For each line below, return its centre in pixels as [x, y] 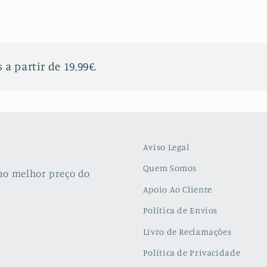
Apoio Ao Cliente [177, 189]
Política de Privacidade [192, 253]
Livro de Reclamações [187, 231]
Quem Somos [170, 168]
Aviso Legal [166, 147]
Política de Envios [180, 210]
